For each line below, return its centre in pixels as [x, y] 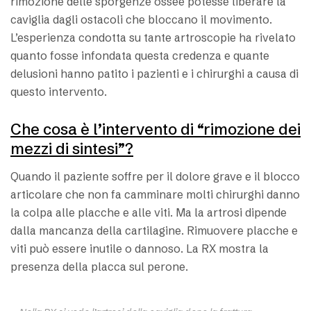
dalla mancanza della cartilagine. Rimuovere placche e [154, 231]
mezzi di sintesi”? [72, 149]
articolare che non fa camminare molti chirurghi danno [155, 195]
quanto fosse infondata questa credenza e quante [140, 56]
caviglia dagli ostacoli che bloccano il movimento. [141, 20]
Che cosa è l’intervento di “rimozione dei [155, 130]
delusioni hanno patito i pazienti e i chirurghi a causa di [154, 74]
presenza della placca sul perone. [99, 267]
